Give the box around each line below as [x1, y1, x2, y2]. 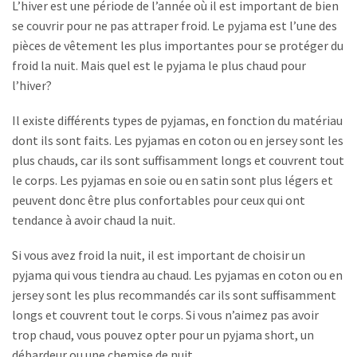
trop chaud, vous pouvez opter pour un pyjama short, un [12, 326, 314, 343]
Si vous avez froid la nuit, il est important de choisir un [12, 246, 305, 263]
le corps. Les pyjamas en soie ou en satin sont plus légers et [12, 172, 333, 189]
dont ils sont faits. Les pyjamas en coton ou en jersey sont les [12, 132, 343, 149]
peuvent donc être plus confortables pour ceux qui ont [12, 192, 305, 209]
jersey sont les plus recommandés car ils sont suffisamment [12, 286, 336, 303]
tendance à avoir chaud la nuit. [12, 212, 175, 229]
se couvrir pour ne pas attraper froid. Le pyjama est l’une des [12, 18, 337, 34]
